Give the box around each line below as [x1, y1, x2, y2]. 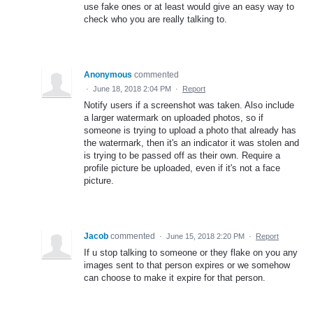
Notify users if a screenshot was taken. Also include [84, 99, 294, 110]
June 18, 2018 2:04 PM [93, 84, 171, 93]
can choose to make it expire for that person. [84, 272, 265, 283]
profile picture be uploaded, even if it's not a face [84, 162, 280, 173]
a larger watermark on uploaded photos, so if [84, 112, 263, 123]
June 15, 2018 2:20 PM [166, 231, 245, 240]
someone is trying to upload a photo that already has [84, 124, 296, 136]
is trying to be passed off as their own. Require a [84, 150, 280, 161]
